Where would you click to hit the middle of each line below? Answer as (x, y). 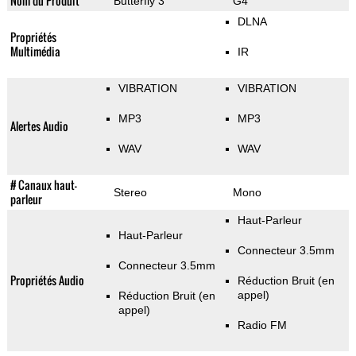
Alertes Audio (39, 126)
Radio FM (262, 325)
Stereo (130, 193)
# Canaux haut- (43, 185)
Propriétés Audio (47, 281)
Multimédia (35, 52)
